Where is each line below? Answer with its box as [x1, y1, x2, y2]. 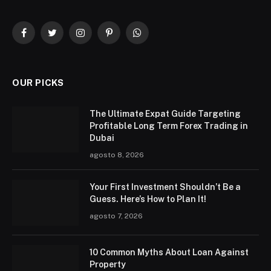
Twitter [51, 33, 80, 43]
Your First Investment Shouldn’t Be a [90, 181, 241, 192]
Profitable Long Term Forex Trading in [90, 120, 248, 131]
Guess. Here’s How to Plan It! [90, 194, 206, 204]
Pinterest [108, 33, 145, 43]
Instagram [79, 33, 120, 43]
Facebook [22, 33, 62, 43]
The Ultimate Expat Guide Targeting [90, 108, 241, 119]
